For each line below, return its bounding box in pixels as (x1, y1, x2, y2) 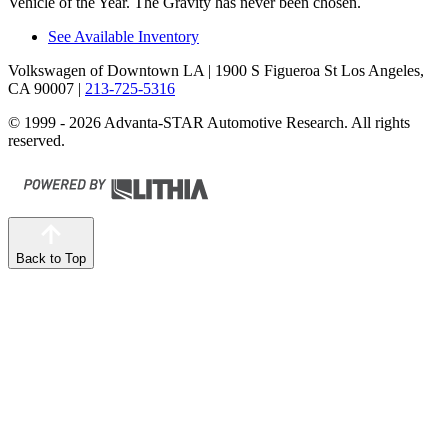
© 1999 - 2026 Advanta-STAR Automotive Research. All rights (8, 114, 410, 132)
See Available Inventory (48, 28, 199, 46)
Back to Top (16, 251, 86, 267)
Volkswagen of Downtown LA (8, 62, 204, 80)
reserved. (8, 132, 65, 150)
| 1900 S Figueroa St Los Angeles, (204, 62, 424, 80)
